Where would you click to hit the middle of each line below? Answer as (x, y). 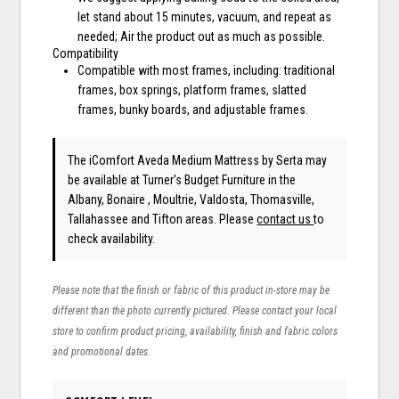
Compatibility (86, 54)
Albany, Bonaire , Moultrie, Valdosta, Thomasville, (191, 200)
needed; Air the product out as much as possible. (202, 37)
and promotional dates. (102, 352)
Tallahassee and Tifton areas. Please (163, 220)
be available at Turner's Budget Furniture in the (182, 180)
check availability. (112, 239)
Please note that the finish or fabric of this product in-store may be (191, 291)
